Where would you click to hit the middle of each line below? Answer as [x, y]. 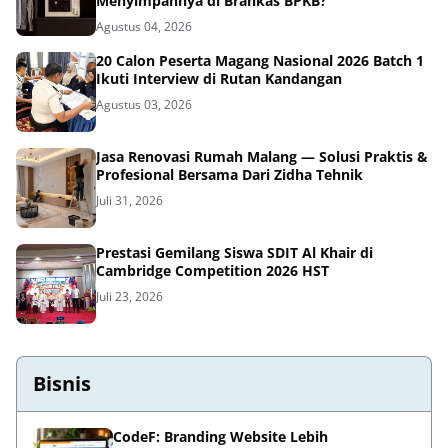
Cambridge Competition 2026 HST [212, 270]
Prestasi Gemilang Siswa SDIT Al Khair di [234, 252]
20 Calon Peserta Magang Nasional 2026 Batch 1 [260, 60]
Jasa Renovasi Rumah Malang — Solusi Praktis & [262, 156]
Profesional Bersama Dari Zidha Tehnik [229, 174]
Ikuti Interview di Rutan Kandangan [219, 78]
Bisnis [62, 383]
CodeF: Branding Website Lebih [220, 436]
